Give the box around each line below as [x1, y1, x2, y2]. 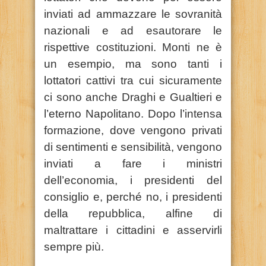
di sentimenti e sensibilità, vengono [44, 140, 222, 153]
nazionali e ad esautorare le [44, 24, 222, 37]
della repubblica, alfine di [44, 207, 222, 220]
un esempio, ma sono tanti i [44, 57, 222, 70]
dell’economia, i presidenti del [44, 173, 222, 186]
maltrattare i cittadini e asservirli [44, 223, 222, 236]
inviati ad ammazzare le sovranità [44, 7, 222, 20]
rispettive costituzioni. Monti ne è [44, 40, 222, 53]
